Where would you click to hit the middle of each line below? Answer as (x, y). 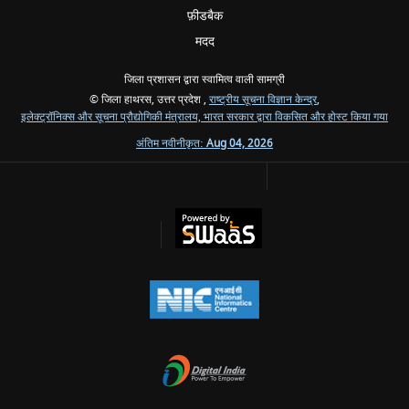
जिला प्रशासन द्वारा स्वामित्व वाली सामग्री (204, 80)
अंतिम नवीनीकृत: (171, 144)
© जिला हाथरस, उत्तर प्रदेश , (149, 100)
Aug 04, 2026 (240, 144)
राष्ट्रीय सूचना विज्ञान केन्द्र (263, 100)
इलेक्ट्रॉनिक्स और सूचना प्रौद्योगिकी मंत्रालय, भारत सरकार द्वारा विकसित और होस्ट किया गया (204, 117)
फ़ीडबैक (204, 16)
